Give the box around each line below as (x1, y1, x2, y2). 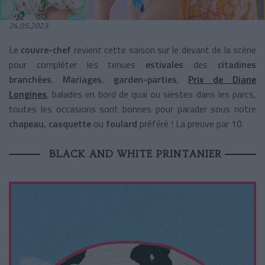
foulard (106, 116, 140, 131)
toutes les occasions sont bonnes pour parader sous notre (9, 101, 256, 116)
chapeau (9, 116, 44, 131)
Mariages (62, 72, 102, 86)
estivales (146, 57, 194, 72)
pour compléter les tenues (9, 57, 146, 72)
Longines (9, 86, 47, 101)
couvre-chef (21, 42, 74, 57)
